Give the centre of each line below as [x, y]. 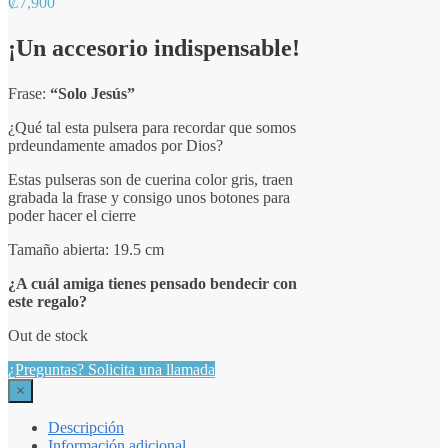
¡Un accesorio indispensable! [154, 47]
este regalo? [47, 301]
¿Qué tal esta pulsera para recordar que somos [152, 127]
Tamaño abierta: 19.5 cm [86, 249]
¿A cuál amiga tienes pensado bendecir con [152, 283]
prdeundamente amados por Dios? [115, 145]
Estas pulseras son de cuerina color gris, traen [150, 179]
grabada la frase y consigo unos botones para [149, 197]
